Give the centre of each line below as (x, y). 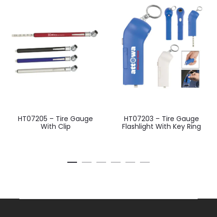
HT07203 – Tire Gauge (162, 119)
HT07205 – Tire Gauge (55, 119)
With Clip (55, 126)
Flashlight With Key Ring (162, 126)
